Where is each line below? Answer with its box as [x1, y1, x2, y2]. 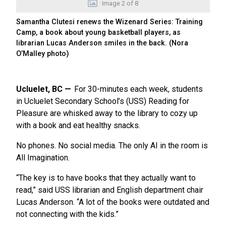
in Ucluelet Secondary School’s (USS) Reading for [16, 96, 189, 106]
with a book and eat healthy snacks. [16, 120, 140, 130]
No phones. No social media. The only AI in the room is [16, 140, 208, 150]
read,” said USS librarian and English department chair [16, 185, 203, 195]
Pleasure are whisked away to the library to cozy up [16, 108, 198, 118]
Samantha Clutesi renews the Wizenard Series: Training [16, 17, 203, 26]
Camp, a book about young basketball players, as [16, 28, 181, 37]
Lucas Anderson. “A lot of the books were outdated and [16, 197, 209, 207]
